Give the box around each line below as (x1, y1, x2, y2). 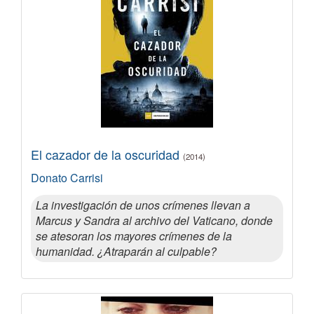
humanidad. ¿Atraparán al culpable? (36, 243, 217, 259)
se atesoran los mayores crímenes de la (36, 227, 232, 244)
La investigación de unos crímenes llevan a (36, 196, 250, 213)
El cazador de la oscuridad (31, 144, 183, 163)
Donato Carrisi (31, 169, 103, 186)
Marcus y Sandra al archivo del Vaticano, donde (36, 212, 273, 228)
